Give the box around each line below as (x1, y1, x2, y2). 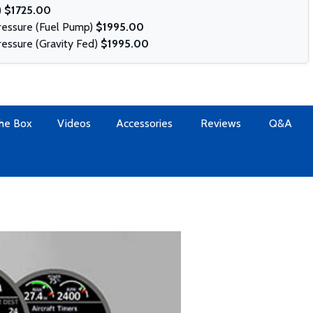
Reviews (200, 117, 241, 130)
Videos (57, 117, 91, 130)
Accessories (115, 117, 173, 130)
